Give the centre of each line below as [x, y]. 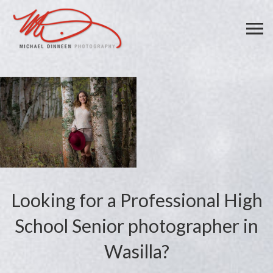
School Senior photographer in [136, 226]
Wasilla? [136, 251]
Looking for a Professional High [136, 200]
